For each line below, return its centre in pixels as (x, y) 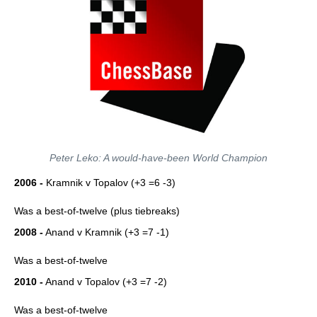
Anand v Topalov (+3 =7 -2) (105, 282)
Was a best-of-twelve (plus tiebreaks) (97, 211)
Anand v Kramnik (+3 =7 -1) (106, 232)
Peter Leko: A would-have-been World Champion (158, 158)
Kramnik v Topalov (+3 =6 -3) (109, 183)
